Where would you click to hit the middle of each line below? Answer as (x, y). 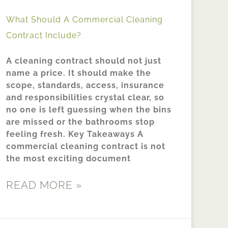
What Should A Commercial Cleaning (84, 20)
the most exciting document (68, 159)
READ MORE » (44, 185)
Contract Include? (44, 36)
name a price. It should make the (79, 73)
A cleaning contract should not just (84, 61)
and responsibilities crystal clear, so (85, 98)
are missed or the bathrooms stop (80, 122)
